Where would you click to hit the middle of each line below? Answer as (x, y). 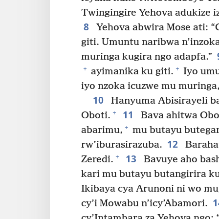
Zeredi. (97, 159)
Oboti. (96, 115)
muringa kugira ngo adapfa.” (147, 57)
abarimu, (102, 130)
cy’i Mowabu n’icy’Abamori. (144, 203)
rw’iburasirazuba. (122, 145)
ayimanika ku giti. (131, 71)
